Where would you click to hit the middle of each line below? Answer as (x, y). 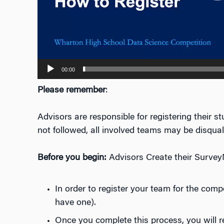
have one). (76, 203)
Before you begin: (72, 158)
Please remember (71, 91)
